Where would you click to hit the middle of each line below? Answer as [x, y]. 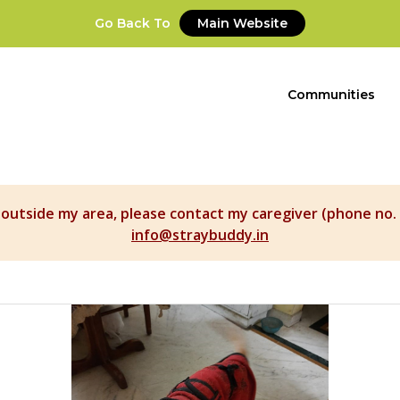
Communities [331, 94]
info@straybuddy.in [200, 235]
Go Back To [134, 23]
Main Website [242, 23]
